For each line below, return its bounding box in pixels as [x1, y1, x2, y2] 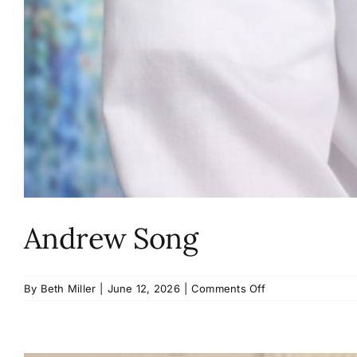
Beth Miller [40, 282, 96, 296]
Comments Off [191, 282, 265, 296]
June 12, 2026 [107, 282, 180, 296]
